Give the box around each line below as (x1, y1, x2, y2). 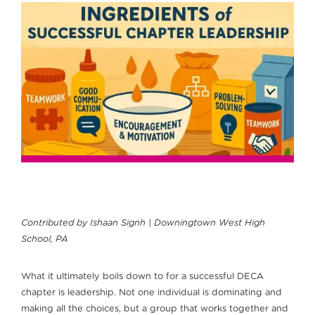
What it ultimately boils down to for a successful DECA (21, 272, 264, 282)
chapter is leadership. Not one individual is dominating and (21, 288, 282, 298)
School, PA (21, 235, 68, 245)
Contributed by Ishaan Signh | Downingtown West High (21, 219, 265, 229)
